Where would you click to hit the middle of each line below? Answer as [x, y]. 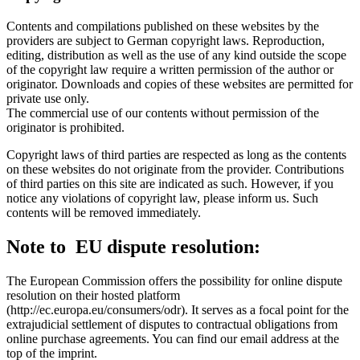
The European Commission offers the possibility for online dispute [174, 280]
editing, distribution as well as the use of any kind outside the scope [176, 55]
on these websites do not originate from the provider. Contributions [175, 169]
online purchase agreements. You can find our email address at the [173, 338]
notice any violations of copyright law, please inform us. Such [162, 198]
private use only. [48, 98]
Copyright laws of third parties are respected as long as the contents [176, 154]
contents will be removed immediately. [104, 212]
